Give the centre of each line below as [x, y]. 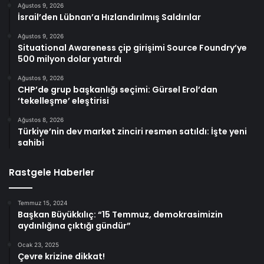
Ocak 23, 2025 [38, 244]
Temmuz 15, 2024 [42, 202]
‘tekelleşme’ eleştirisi [63, 100]
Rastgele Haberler [52, 172]
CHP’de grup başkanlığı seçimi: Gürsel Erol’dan [118, 89]
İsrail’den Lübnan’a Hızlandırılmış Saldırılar [109, 17]
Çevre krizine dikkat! [61, 256]
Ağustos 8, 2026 [41, 119]
